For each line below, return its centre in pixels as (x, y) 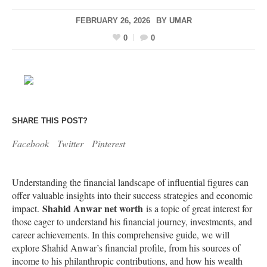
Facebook (30, 144)
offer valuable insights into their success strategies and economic (132, 195)
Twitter (70, 144)
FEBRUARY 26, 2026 (113, 21)
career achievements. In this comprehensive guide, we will (121, 235)
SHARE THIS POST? (50, 121)
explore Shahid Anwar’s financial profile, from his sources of (126, 248)
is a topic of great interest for (198, 209)
